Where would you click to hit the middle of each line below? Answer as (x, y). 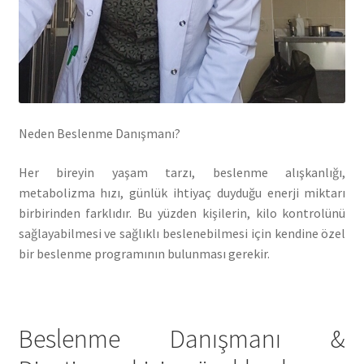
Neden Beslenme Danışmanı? (99, 134)
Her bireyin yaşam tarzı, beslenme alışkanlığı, (182, 173)
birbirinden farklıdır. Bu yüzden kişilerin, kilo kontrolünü (182, 213)
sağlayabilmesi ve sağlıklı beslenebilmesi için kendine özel (182, 234)
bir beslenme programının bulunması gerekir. (144, 254)
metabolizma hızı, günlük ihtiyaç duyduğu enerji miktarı (182, 193)
